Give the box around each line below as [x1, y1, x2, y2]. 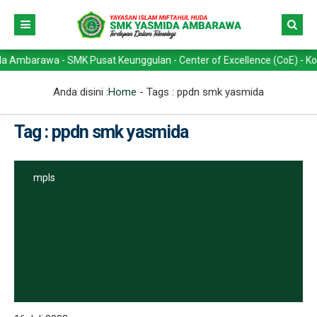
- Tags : [137, 86, 177, 98]
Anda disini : [53, 86, 108, 98]
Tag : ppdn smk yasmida [14, 122, 188, 142]
